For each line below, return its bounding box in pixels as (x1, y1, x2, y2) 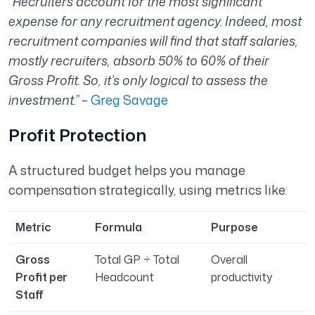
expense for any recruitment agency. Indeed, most (8, 12, 302, 31)
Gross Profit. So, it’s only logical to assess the (8, 71, 268, 90)
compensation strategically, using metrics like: (8, 181, 288, 200)
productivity (211, 269, 272, 285)
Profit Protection (8, 123, 146, 148)
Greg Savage (91, 91, 168, 110)
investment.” (8, 91, 79, 110)
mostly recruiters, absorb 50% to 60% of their (8, 51, 269, 70)
